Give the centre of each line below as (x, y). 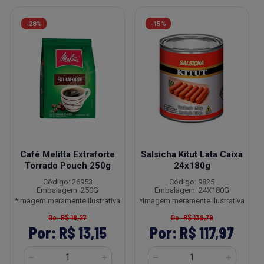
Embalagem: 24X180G (192, 190)
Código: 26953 (67, 182)
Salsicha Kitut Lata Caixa (192, 154)
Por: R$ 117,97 (192, 232)
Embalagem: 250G (67, 190)
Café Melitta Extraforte (67, 154)
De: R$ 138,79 (192, 217)
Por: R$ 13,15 (67, 232)
